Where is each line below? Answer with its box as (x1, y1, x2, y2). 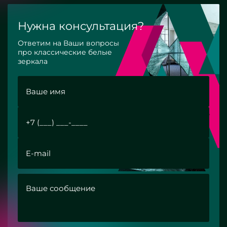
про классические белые (18, 48, 112, 57)
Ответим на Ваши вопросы (18, 39, 119, 48)
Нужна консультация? (18, 19, 144, 33)
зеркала (18, 57, 48, 66)
